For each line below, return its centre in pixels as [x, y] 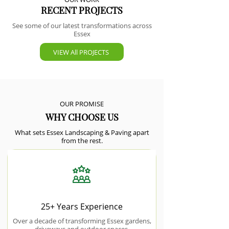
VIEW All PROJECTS [81, 52]
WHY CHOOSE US [82, 117]
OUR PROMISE [82, 104]
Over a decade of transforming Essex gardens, [82, 221]
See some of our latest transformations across [82, 26]
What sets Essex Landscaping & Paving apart [82, 132]
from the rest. [82, 141]
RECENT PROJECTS [82, 10]
